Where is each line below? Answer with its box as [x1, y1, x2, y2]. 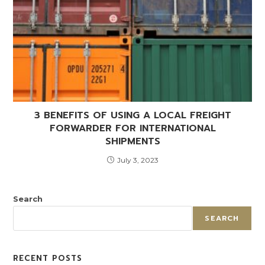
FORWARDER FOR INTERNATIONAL [49, 121, 216, 136]
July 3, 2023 [117, 156, 159, 165]
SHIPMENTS [105, 134, 160, 149]
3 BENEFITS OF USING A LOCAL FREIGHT [34, 108, 231, 123]
